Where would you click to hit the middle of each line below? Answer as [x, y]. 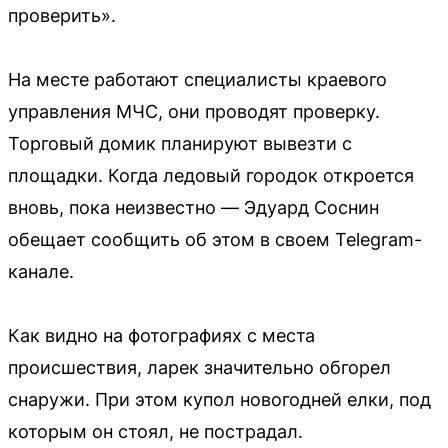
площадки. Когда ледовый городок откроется [211, 175]
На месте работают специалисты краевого [197, 79]
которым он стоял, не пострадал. [155, 431]
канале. [41, 271]
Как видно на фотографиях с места [161, 335]
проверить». [62, 15]
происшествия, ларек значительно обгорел [199, 367]
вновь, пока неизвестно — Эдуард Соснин [193, 207]
